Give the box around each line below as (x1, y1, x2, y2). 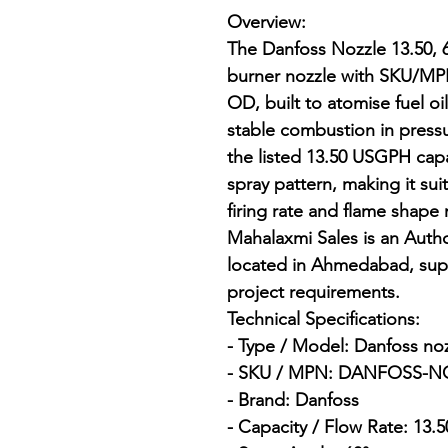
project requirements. (227, 281, 400, 304)
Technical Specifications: (227, 308, 420, 331)
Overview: (227, 11, 306, 34)
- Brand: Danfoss (227, 389, 359, 412)
